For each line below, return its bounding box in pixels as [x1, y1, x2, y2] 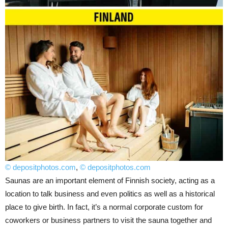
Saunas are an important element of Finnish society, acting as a [5, 176, 215, 185]
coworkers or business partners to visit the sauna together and [5, 215, 212, 224]
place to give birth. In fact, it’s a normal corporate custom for [5, 202, 203, 211]
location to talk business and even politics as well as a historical [5, 189, 215, 198]
